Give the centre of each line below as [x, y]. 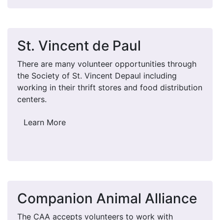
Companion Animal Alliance [107, 198]
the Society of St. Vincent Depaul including [97, 75]
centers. [33, 99]
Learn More [45, 122]
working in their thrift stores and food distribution [110, 87]
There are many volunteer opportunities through [107, 64]
